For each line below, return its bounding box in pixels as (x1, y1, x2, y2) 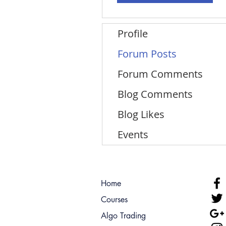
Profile (118, 26, 148, 40)
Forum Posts (118, 46, 177, 61)
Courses (101, 194, 128, 205)
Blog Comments (118, 87, 193, 101)
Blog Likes (118, 107, 164, 121)
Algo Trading (101, 210, 146, 221)
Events (118, 127, 148, 141)
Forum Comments (118, 67, 203, 81)
